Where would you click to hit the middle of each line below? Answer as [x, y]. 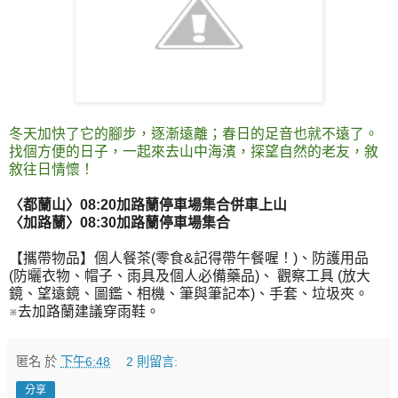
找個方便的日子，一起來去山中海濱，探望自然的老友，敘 [194, 152]
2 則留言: [152, 362]
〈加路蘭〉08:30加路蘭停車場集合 [119, 223]
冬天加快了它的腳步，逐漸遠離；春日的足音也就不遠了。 [194, 134]
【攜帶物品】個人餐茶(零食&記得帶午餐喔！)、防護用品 [189, 259]
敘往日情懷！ [52, 170]
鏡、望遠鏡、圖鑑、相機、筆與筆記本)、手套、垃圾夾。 [189, 294]
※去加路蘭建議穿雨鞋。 [84, 312]
